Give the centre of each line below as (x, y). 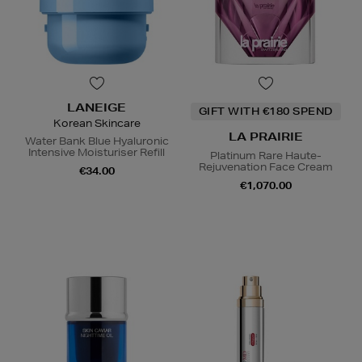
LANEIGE (97, 108)
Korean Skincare (97, 124)
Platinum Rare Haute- (265, 156)
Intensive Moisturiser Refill (97, 153)
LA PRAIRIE (265, 137)
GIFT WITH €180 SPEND (265, 112)
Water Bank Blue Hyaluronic (97, 141)
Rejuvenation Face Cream (265, 167)
